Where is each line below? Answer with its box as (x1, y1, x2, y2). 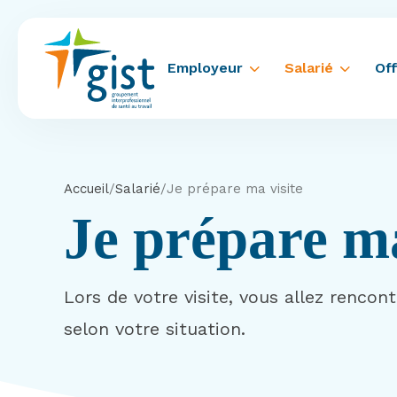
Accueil (64, 181, 109, 197)
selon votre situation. (64, 318, 245, 339)
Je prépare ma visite (167, 181, 303, 197)
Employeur (167, 59, 243, 76)
